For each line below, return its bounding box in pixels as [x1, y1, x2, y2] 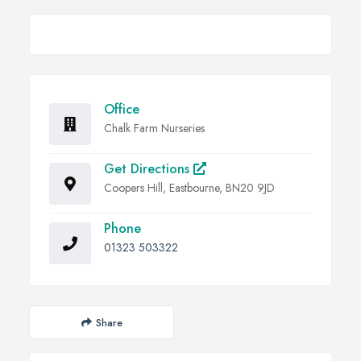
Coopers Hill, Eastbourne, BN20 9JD [104, 180, 275, 197]
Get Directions [104, 160, 193, 179]
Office [104, 100, 139, 119]
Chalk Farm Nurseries [104, 120, 205, 137]
